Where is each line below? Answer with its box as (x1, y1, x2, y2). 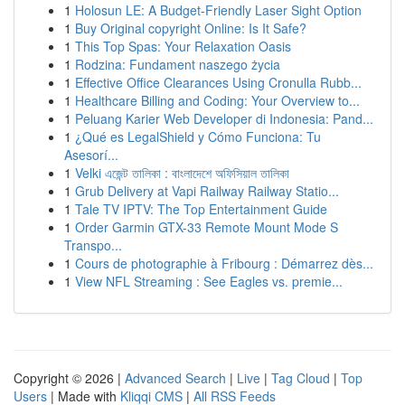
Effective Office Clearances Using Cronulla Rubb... (75, 73, 362, 91)
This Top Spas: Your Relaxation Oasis (75, 37, 291, 55)
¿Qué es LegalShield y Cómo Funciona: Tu (75, 127, 321, 146)
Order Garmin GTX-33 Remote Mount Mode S (75, 218, 338, 236)
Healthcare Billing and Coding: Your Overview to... (75, 91, 360, 109)
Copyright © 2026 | (14, 369, 125, 387)
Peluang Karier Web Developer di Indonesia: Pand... (75, 109, 373, 127)
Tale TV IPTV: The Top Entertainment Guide (75, 200, 327, 218)
